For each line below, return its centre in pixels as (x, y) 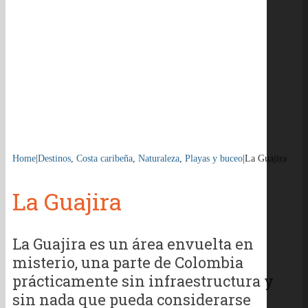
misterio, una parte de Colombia (128, 263)
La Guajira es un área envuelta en (133, 244)
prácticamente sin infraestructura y (143, 281)
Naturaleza (159, 159)
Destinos (54, 159)
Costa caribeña (104, 159)
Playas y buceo (214, 159)
